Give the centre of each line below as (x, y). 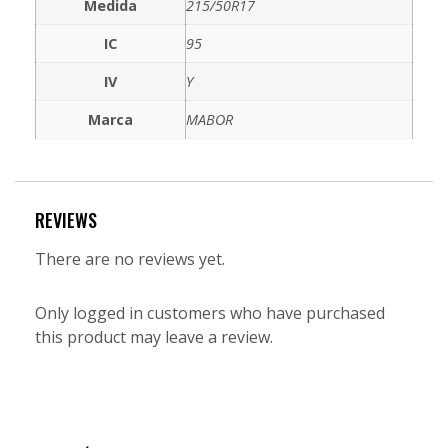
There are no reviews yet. (130, 258)
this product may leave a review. (154, 336)
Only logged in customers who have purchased (210, 312)
